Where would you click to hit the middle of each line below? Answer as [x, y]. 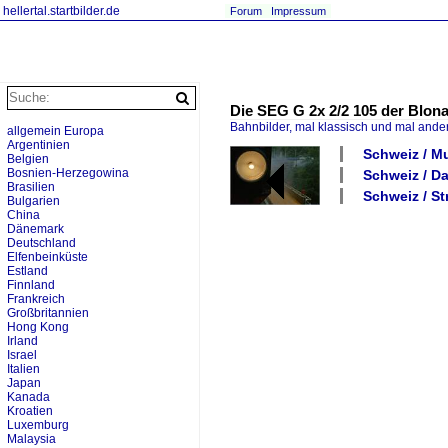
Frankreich [36, 299]
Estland [27, 271]
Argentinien [38, 145]
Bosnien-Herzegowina [68, 173]
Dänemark [35, 229]
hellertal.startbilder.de [61, 11]
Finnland [31, 285]
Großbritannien [48, 313]
